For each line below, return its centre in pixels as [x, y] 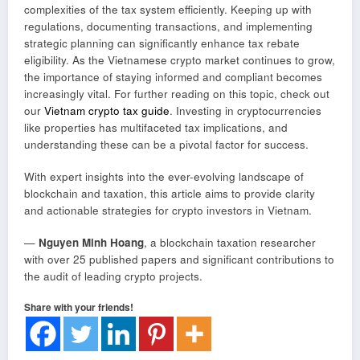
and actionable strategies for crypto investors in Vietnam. [168, 210]
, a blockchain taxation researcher [230, 242]
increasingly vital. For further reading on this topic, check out [177, 93]
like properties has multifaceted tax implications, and [156, 127]
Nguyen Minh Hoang [91, 242]
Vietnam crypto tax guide [107, 110]
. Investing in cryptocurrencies [245, 110]
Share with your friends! [79, 307]
